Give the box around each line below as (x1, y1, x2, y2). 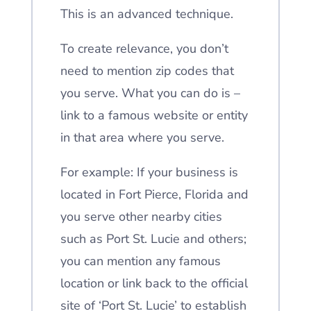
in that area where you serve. (60, 129, 224, 146)
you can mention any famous (60, 253, 221, 269)
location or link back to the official (60, 275, 248, 292)
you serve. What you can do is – (60, 85, 240, 101)
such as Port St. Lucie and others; (60, 230, 246, 247)
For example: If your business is (60, 164, 238, 180)
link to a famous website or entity (60, 107, 248, 124)
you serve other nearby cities (60, 208, 222, 225)
